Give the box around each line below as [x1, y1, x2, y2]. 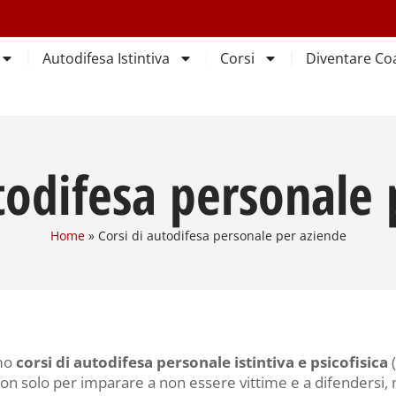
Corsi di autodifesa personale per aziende [97, 227, 346, 244]
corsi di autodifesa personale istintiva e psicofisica [12, 352, 388, 372]
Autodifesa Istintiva [42, 49, 170, 68]
